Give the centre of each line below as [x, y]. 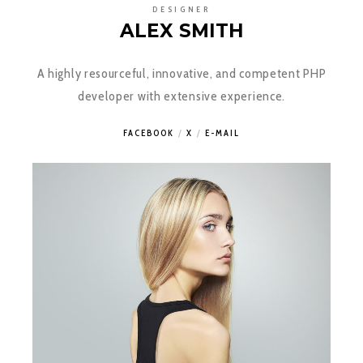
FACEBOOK [149, 132]
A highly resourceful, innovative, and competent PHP [181, 73]
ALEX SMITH [181, 30]
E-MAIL [222, 132]
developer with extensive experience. [181, 96]
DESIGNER [181, 10]
